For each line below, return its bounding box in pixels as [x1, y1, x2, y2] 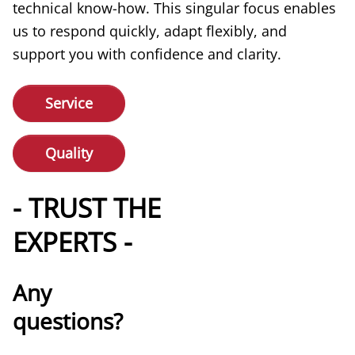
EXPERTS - [13, 223, 132, 260]
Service [45, 93, 93, 113]
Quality [45, 143, 93, 162]
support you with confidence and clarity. [13, 44, 281, 63]
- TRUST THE [13, 189, 161, 226]
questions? [13, 305, 123, 336]
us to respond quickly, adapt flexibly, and [13, 21, 287, 40]
